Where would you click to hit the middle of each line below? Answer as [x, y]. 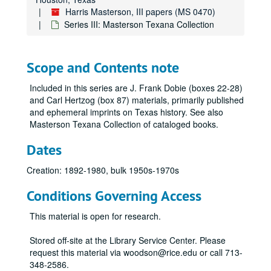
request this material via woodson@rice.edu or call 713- [136, 252]
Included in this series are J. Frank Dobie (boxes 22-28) [136, 88]
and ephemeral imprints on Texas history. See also [126, 112]
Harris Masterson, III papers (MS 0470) [140, 11]
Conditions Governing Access [114, 196]
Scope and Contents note [103, 67]
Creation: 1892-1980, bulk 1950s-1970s [103, 170]
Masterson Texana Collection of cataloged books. [124, 124]
